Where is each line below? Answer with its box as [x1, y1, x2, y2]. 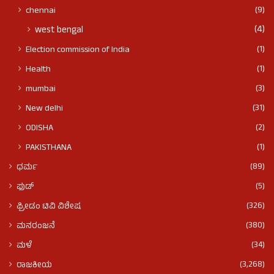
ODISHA [26, 121, 53, 136]
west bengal [35, 23, 83, 39]
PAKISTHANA [26, 141, 72, 156]
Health [26, 62, 51, 78]
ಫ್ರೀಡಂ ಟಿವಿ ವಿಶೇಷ [17, 200, 81, 215]
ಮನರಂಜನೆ [17, 220, 55, 234]
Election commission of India [26, 43, 130, 58]
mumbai [26, 82, 56, 97]
